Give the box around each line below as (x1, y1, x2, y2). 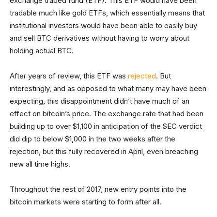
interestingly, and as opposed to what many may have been (10, 84, 206, 93)
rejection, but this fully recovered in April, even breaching (10, 147, 198, 156)
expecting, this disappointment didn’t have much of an (10, 96, 189, 106)
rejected (128, 71, 156, 81)
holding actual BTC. (10, 46, 74, 56)
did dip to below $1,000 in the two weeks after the (10, 134, 175, 144)
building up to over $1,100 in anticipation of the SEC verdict (10, 122, 202, 131)
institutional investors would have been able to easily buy (10, 21, 197, 31)
